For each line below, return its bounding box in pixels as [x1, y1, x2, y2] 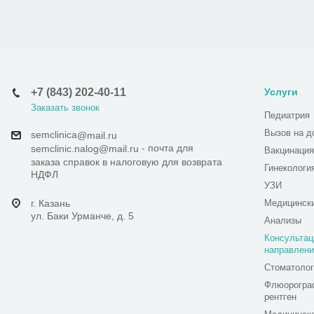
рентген [264, 292, 296, 302]
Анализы [264, 215, 301, 226]
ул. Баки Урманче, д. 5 [31, 210, 134, 221]
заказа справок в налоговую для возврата [31, 156, 222, 168]
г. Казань [31, 197, 70, 209]
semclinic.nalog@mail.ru [31, 143, 139, 155]
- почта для [139, 142, 193, 154]
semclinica [31, 129, 77, 140]
